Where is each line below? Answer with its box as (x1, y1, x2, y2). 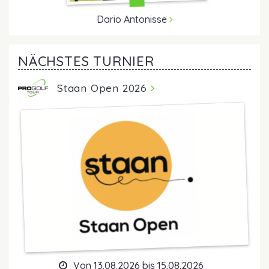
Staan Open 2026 (57, 80, 151, 94)
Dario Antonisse (96, 13, 169, 25)
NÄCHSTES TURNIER (18, 52, 154, 70)
